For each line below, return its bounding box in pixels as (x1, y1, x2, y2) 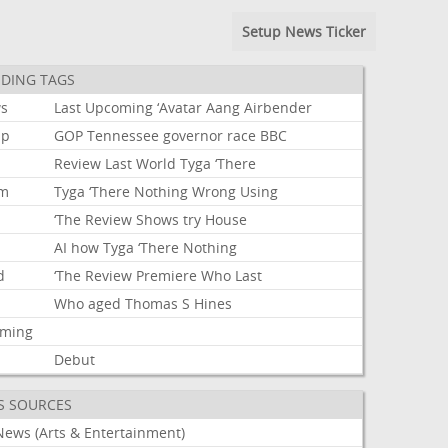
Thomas (125, 294, 179, 313)
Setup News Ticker (241, 22, 366, 41)
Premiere (136, 266, 198, 285)
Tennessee (87, 126, 160, 145)
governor (163, 126, 224, 145)
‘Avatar (157, 98, 203, 117)
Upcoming (85, 98, 154, 117)
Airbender (244, 98, 313, 117)
